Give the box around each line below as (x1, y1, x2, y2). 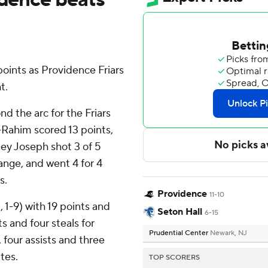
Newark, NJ (210, 229, 247, 238)
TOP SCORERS (149, 253, 200, 263)
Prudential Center (149, 229, 210, 238)
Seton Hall (157, 206, 202, 218)
